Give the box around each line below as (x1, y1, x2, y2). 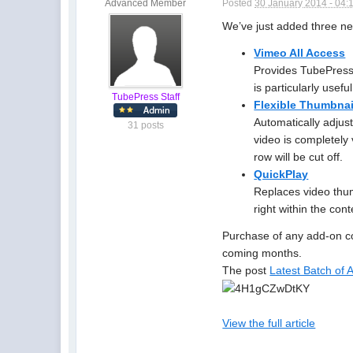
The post (222, 264, 270, 277)
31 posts (127, 120, 164, 131)
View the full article (222, 317, 316, 330)
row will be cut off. (254, 150, 344, 163)
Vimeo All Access (254, 46, 346, 59)
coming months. (222, 247, 303, 259)
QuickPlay (254, 168, 309, 180)
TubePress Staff (111, 91, 180, 102)
